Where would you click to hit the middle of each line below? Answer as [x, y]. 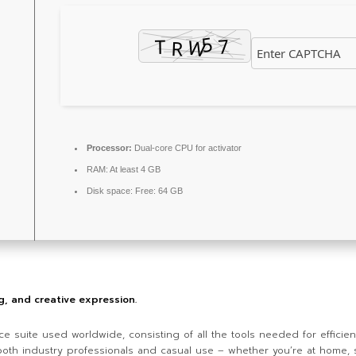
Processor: [109, 148]
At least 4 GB [134, 169]
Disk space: [110, 191]
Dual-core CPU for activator [187, 148]
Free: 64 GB [158, 191]
